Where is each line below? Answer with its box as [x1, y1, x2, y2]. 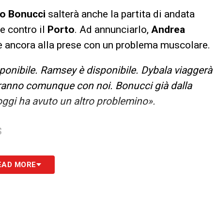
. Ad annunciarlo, [75, 23, 151, 35]
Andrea [151, 23, 185, 35]
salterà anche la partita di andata [48, 8, 195, 20]
